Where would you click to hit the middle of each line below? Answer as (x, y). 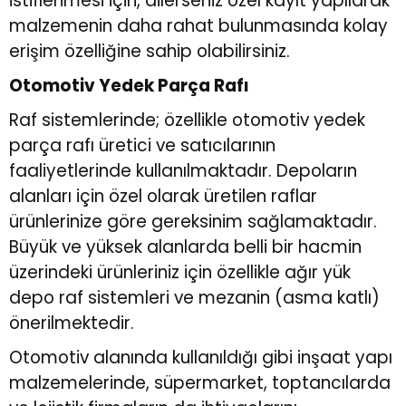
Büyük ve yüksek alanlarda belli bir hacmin (185, 247)
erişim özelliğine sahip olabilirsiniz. (150, 52)
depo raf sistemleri (89, 298)
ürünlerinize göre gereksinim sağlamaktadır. (193, 222)
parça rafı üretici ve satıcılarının (142, 146)
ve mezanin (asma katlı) (275, 298)
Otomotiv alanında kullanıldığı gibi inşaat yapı (201, 358)
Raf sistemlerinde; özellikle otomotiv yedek (187, 121)
